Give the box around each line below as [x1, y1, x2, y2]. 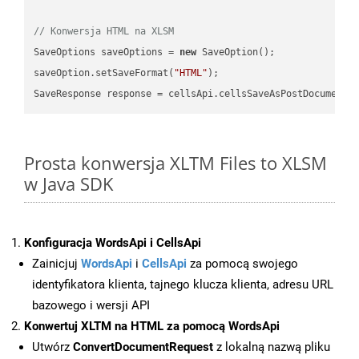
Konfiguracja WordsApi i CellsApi [24, 236, 201, 251]
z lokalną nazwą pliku [213, 340, 330, 355]
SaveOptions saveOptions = [34, 46, 180, 58]
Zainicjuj [32, 256, 81, 272]
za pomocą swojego [187, 256, 298, 272]
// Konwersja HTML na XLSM [34, 25, 175, 37]
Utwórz [32, 340, 73, 355]
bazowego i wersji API [32, 298, 150, 313]
